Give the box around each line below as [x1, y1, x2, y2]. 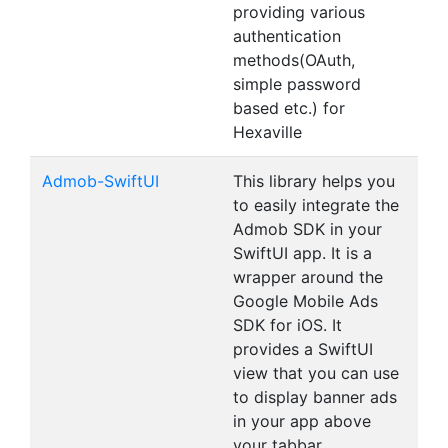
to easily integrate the [233, 195, 399, 215]
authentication [233, 26, 341, 46]
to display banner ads [233, 387, 397, 407]
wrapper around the [233, 267, 383, 287]
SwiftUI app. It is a [233, 243, 372, 263]
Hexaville [233, 122, 302, 142]
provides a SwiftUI [233, 339, 373, 359]
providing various [233, 2, 365, 22]
